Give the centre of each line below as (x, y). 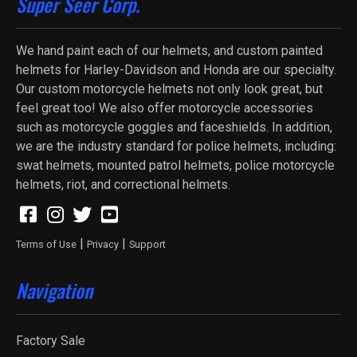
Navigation (54, 290)
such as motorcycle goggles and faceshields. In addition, (174, 127)
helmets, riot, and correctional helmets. (125, 185)
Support (147, 245)
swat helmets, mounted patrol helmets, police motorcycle (175, 166)
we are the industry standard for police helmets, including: (176, 147)
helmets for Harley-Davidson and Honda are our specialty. (176, 70)
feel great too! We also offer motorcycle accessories (165, 108)
